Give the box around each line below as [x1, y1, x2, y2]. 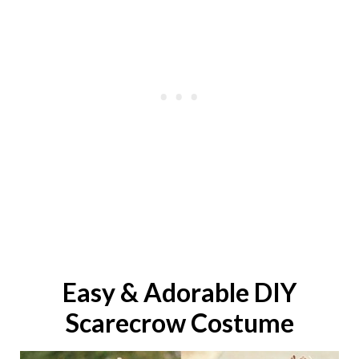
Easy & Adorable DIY [63, 276, 296, 309]
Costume [190, 307, 294, 339]
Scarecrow [65, 307, 186, 339]
